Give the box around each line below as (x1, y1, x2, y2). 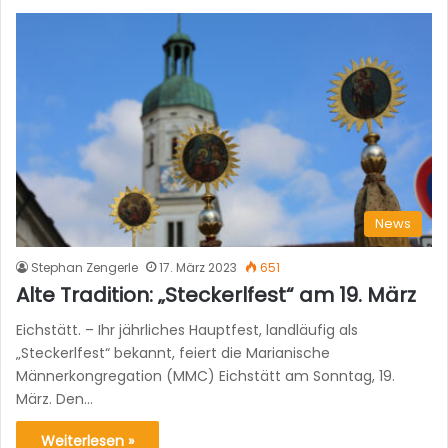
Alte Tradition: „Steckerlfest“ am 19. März (16, 281, 416, 310)
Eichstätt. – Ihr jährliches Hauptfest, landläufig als (16, 320, 358, 341)
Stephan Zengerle (31, 259, 138, 277)
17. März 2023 (159, 259, 237, 277)
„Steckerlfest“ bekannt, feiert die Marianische (16, 343, 330, 364)
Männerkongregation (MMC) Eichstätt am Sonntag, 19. (16, 366, 395, 387)
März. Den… (16, 389, 93, 410)
